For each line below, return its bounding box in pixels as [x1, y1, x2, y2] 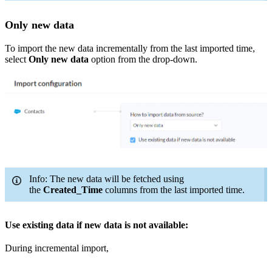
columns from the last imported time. [103, 184, 245, 195]
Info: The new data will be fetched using [29, 173, 184, 184]
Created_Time [43, 184, 103, 195]
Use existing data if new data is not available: [5, 219, 188, 230]
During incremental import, [5, 242, 109, 253]
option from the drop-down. [89, 53, 197, 64]
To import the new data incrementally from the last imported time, [5, 42, 255, 53]
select [5, 53, 29, 64]
